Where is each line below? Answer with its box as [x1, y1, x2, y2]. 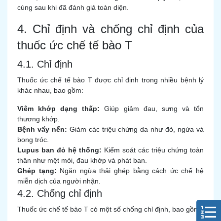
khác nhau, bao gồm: [17, 86, 83, 94]
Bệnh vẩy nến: [17, 125, 67, 133]
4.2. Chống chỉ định [17, 188, 102, 199]
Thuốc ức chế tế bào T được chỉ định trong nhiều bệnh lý [17, 76, 204, 84]
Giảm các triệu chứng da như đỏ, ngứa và [67, 125, 204, 133]
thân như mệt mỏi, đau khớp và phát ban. [17, 156, 147, 164]
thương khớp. [17, 115, 60, 123]
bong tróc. [17, 136, 49, 144]
